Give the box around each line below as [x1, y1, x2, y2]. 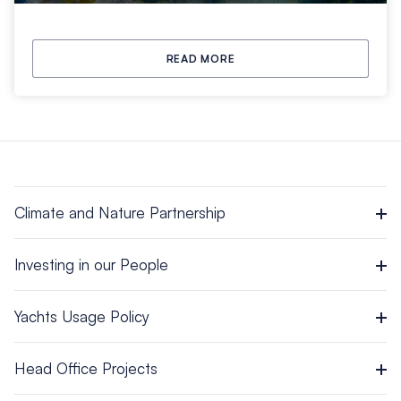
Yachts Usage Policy [13, 307, 149, 327]
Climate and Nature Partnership [13, 203, 226, 223]
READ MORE [166, 52, 235, 66]
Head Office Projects [13, 359, 158, 379]
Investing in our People [13, 255, 168, 275]
